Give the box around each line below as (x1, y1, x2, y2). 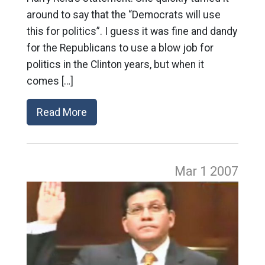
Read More (36, 106, 87, 118)
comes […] (26, 75, 73, 87)
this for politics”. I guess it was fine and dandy (26, 25, 237, 37)
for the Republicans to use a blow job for (26, 42, 214, 54)
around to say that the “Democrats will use (26, 9, 221, 21)
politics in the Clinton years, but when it (26, 59, 204, 70)
